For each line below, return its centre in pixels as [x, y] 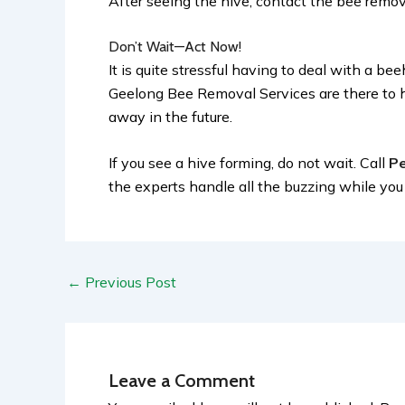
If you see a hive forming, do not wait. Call [249, 163]
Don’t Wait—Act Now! [177, 46]
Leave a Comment [182, 381]
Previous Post [129, 283]
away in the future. [172, 116]
